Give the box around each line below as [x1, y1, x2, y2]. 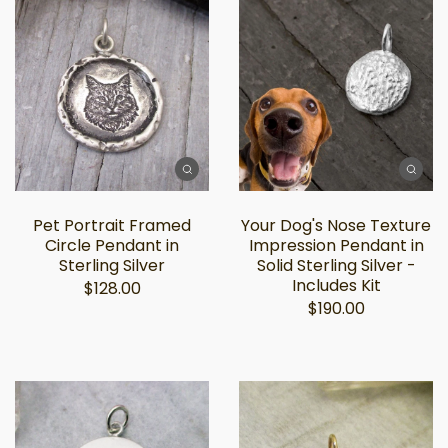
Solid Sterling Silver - [256, 254, 416, 277]
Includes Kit [291, 274, 381, 297]
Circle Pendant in [45, 234, 179, 257]
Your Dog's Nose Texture [241, 214, 431, 237]
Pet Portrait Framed [33, 214, 191, 237]
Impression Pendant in [248, 234, 424, 257]
